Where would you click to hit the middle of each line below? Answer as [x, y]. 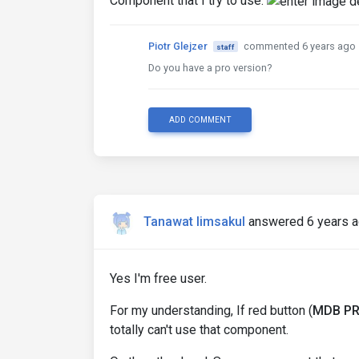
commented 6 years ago [299, 46]
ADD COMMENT [200, 119]
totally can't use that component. [199, 329]
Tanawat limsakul [194, 221]
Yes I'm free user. [158, 278]
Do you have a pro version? [210, 67]
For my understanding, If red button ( [211, 310]
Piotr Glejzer [178, 46]
